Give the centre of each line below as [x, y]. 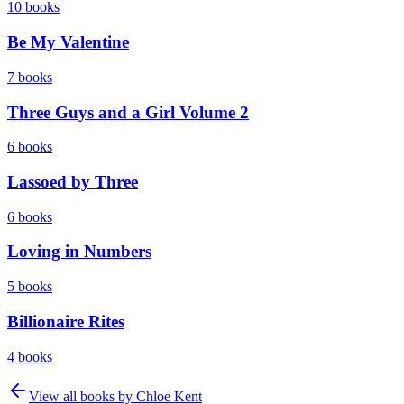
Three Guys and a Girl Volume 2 [128, 112]
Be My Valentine [68, 42]
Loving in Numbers [79, 252]
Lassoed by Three [73, 182]
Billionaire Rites [66, 321]
